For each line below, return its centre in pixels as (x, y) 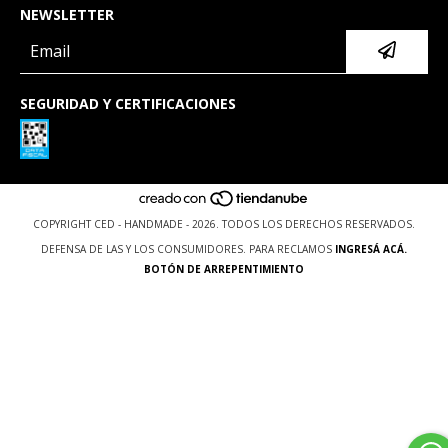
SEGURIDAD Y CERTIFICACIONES (128, 103)
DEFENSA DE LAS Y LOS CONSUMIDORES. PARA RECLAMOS (186, 249)
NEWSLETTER (67, 14)
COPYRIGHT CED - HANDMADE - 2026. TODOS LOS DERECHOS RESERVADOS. (224, 224)
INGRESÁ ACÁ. (371, 249)
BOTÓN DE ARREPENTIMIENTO (224, 269)
